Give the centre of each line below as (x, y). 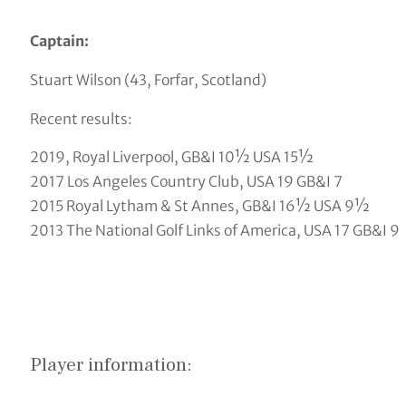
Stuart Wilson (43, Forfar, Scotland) (148, 79)
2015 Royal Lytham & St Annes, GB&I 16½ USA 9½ (199, 206)
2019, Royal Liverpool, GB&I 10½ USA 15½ (171, 157)
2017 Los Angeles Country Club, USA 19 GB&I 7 (186, 182)
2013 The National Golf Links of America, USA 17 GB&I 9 (214, 231)
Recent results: (81, 118)
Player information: (111, 364)
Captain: (59, 40)
